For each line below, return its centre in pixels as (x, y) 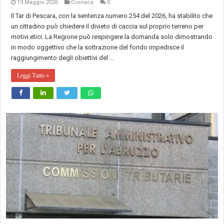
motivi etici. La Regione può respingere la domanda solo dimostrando (112, 36)
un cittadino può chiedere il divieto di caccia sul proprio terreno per (107, 26)
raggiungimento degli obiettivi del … (63, 57)
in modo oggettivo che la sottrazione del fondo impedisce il (98, 47)
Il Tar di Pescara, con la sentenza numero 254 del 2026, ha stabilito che (112, 15)
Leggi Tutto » (33, 75)
